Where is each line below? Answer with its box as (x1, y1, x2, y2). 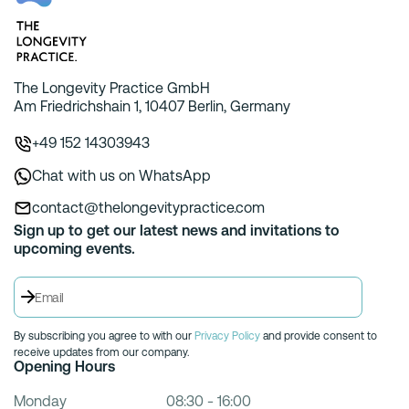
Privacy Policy (194, 329, 260, 342)
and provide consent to (260, 329, 377, 342)
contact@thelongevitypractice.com (32, 198, 265, 216)
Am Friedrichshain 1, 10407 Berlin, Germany (14, 97, 290, 115)
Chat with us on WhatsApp (32, 166, 211, 184)
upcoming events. (14, 239, 135, 257)
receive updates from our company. (14, 345, 189, 359)
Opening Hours (14, 357, 115, 375)
